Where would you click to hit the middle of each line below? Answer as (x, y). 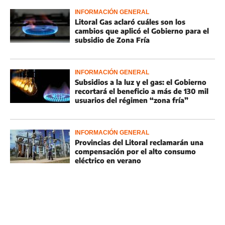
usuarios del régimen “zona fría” (132, 100)
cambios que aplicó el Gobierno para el (142, 31)
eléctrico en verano (108, 160)
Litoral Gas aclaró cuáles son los (130, 22)
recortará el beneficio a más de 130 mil (142, 91)
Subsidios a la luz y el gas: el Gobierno (141, 82)
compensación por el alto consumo (135, 151)
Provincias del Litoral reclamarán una (139, 142)
